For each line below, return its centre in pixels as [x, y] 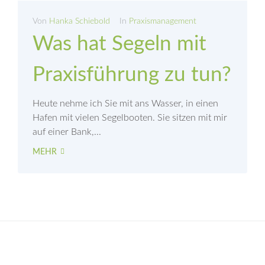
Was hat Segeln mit [119, 44]
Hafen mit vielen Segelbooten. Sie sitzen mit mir [130, 117]
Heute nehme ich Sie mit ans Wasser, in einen [125, 103]
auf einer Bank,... [67, 132]
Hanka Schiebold [80, 21]
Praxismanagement [163, 21]
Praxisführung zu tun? [132, 75]
